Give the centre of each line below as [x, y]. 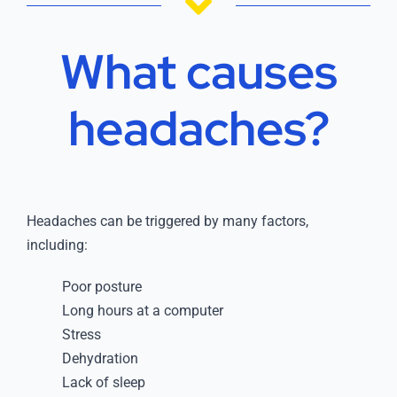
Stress [81, 335]
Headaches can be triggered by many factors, [167, 222]
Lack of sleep [103, 383]
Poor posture [101, 287]
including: [57, 245]
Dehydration [100, 359]
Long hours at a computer [142, 311]
